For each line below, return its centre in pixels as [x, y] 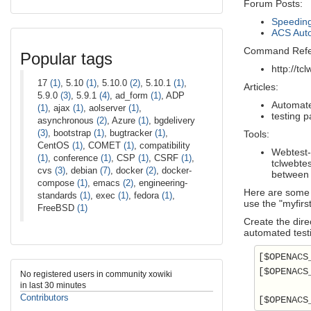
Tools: [257, 134]
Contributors [44, 297]
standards [59, 195]
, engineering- [160, 183]
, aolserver [106, 108]
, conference [74, 158]
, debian [83, 170]
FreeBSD [57, 208]
